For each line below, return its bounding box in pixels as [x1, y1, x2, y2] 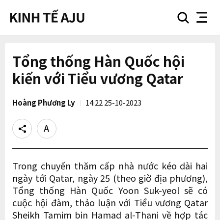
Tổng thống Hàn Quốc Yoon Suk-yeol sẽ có [12, 184, 208, 196]
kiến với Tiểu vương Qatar [12, 68, 183, 88]
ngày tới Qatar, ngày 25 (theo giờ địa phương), [12, 171, 208, 184]
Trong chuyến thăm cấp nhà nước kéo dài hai [12, 159, 208, 172]
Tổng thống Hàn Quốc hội [12, 51, 185, 71]
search [182, 17, 202, 25]
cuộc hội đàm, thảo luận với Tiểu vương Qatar [12, 196, 208, 209]
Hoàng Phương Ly [12, 97, 75, 108]
